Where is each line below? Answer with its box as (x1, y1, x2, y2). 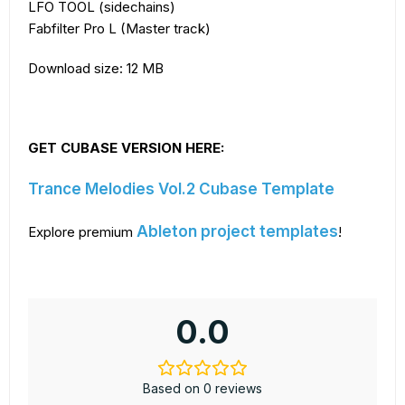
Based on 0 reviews (143, 381, 262, 397)
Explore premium (28, 223, 137, 241)
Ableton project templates (137, 222, 338, 241)
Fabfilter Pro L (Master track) (28, 20, 211, 38)
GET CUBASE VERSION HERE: (28, 139, 224, 157)
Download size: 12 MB (28, 60, 164, 78)
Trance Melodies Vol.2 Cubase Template (28, 180, 334, 199)
